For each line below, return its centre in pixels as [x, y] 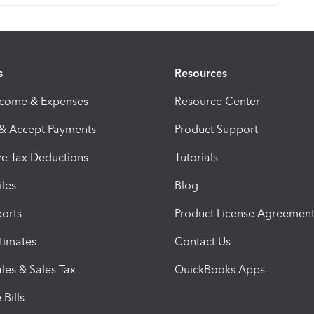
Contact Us [203, 241]
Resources [201, 73]
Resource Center [217, 101]
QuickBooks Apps [220, 269]
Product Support [216, 129]
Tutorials [196, 157]
